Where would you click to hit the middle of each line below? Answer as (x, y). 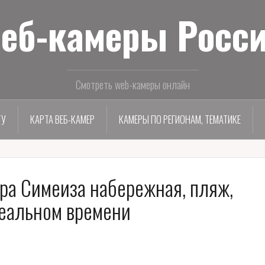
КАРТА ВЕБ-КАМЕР (62, 119)
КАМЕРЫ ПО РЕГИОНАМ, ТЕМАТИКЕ (180, 119)
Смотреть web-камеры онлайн (132, 85)
